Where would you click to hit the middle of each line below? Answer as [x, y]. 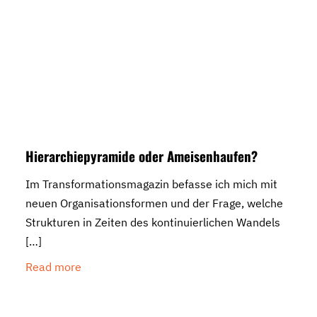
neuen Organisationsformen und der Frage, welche [154, 203]
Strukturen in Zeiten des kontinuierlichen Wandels [153, 223]
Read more [53, 267]
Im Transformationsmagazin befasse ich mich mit [151, 184]
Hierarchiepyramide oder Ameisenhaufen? [142, 156]
